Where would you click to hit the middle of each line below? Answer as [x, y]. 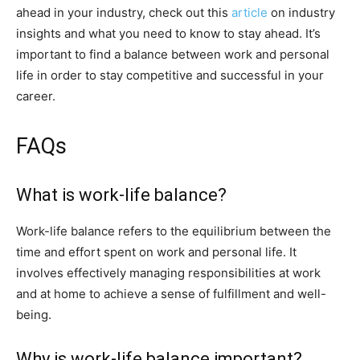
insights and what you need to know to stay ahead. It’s [168, 34]
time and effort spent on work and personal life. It [156, 252]
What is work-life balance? [121, 195]
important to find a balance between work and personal [173, 55]
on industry [301, 13]
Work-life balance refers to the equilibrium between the [174, 231]
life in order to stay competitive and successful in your [170, 76]
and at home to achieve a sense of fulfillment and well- [171, 294]
